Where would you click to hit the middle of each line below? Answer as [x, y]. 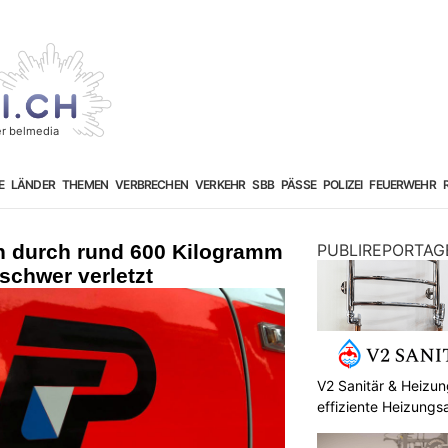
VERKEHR [220, 184]
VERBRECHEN [151, 184]
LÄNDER [32, 184]
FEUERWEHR [402, 184]
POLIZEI [343, 184]
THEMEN [85, 184]
